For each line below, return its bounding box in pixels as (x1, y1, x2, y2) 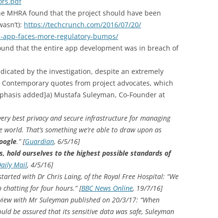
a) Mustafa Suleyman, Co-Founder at (46, 90, 165, 99)
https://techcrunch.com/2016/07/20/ (24, 20, 141, 29)
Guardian (25, 137, 54, 146)
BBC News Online (81, 183, 133, 193)
